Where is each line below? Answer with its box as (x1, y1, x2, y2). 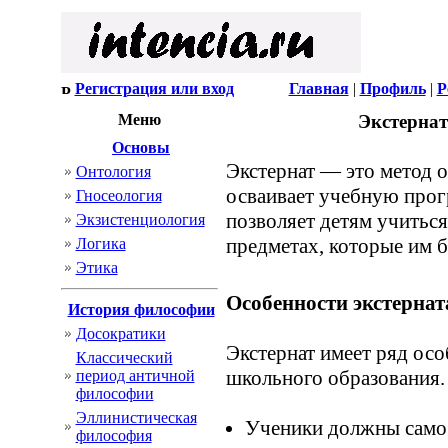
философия (75, 427, 152, 444)
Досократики (75, 325, 166, 342)
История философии (67, 301, 215, 318)
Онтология (75, 163, 151, 180)
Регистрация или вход (74, 80, 234, 97)
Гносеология (75, 187, 162, 204)
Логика (75, 235, 126, 252)
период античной (75, 367, 195, 384)
